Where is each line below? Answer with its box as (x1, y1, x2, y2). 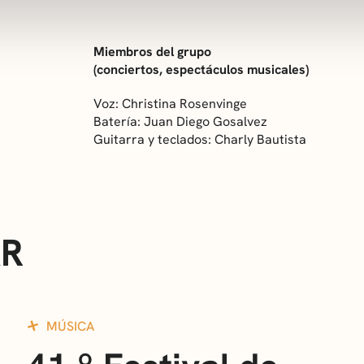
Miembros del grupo (93, 42, 212, 60)
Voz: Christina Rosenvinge (93, 94, 248, 112)
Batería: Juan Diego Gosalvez (93, 112, 268, 130)
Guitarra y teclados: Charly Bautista (93, 130, 307, 148)
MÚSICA (45, 317, 94, 335)
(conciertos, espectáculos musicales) (93, 60, 310, 78)
